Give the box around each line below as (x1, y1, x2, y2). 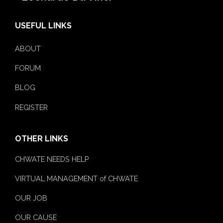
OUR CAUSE (15, 213, 57, 222)
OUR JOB (15, 193, 47, 202)
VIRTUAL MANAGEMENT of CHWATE (15, 174, 138, 183)
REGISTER (15, 103, 48, 111)
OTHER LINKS (15, 133, 68, 143)
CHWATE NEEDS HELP (15, 154, 89, 163)
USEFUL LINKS (15, 21, 72, 31)
